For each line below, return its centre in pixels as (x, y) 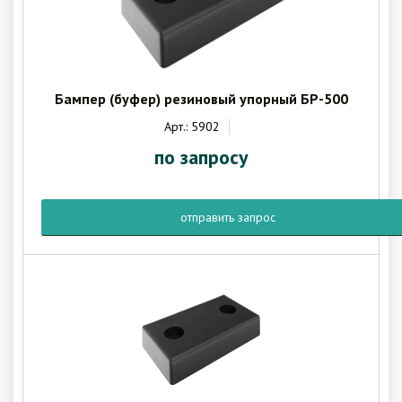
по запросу (201, 157)
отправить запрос (228, 217)
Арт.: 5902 (192, 127)
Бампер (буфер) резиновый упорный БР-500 (201, 99)
